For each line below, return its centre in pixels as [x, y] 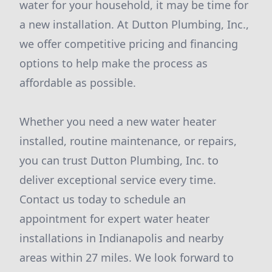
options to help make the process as [114, 63]
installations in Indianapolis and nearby [121, 238]
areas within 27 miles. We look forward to [127, 257]
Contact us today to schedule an [103, 199]
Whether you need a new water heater [118, 121]
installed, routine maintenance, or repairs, [128, 141]
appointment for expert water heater [114, 219]
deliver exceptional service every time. [118, 180]
